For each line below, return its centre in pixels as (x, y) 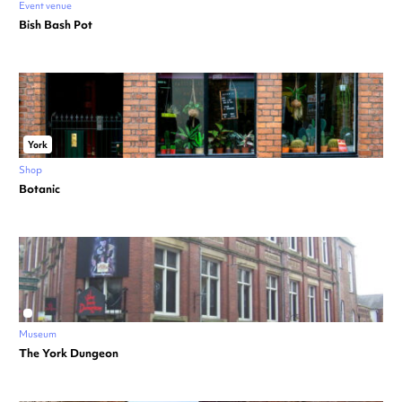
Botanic (39, 188)
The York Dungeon (69, 353)
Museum (38, 333)
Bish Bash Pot (56, 24)
